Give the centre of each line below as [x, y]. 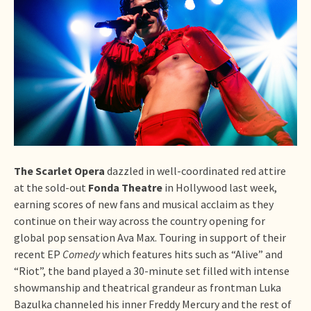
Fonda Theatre [125, 187]
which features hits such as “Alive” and [191, 254]
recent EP [38, 254]
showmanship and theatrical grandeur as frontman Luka [148, 287]
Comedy [81, 254]
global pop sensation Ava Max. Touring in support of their [150, 237]
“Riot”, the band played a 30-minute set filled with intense [152, 270]
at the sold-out [51, 187]
